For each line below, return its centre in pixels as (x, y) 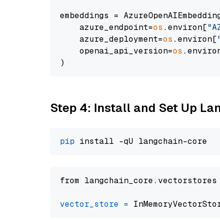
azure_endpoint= (107, 27)
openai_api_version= (116, 51)
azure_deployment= (111, 39)
